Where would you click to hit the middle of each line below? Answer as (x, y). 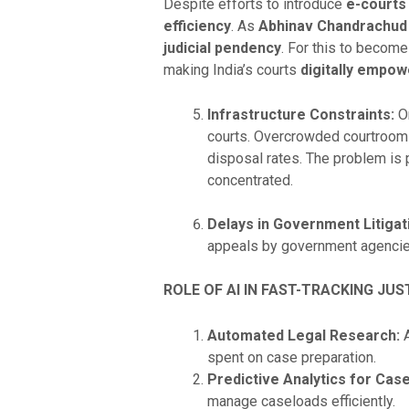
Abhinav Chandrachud (332, 26)
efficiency (197, 26)
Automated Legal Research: (303, 335)
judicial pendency (222, 47)
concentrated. (250, 181)
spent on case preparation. (291, 357)
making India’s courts (231, 69)
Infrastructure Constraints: (300, 115)
